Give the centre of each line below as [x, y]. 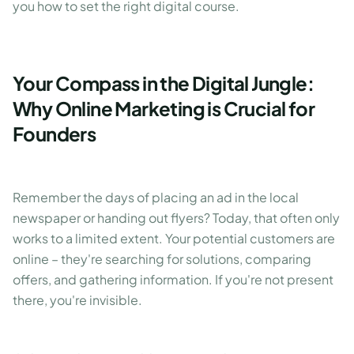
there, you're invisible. [77, 300]
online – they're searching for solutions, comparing [162, 259]
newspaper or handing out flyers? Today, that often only [176, 218]
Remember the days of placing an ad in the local [156, 197]
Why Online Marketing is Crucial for [164, 108]
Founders [55, 134]
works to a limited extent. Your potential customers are [174, 238]
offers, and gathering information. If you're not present [173, 279]
